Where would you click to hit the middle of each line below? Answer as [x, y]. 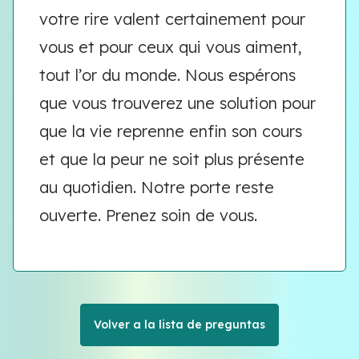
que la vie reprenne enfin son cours [171, 131]
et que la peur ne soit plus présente [172, 159]
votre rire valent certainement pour [172, 19]
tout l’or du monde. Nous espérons [167, 75]
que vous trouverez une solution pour [177, 103]
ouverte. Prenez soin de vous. [148, 215]
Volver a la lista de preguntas [179, 325]
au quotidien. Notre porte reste [157, 187]
